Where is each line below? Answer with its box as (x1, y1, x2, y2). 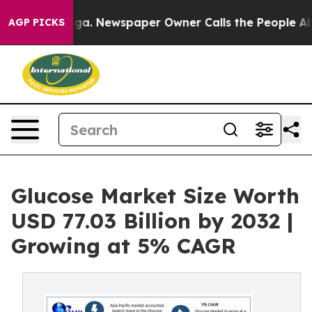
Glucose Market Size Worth (11, 182, 299, 209)
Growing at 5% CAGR (11, 233, 236, 259)
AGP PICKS (8, 16, 65, 29)
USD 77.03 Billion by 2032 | (11, 208, 293, 234)
